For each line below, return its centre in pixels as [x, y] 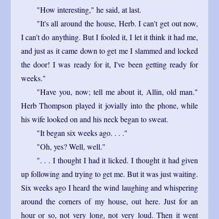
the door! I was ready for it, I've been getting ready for [109, 64]
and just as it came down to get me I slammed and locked [109, 50]
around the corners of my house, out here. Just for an [109, 201]
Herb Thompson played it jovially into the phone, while [109, 105]
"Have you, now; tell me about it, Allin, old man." [117, 91]
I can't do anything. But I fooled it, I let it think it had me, [109, 37]
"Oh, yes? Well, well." [71, 146]
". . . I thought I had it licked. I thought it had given [117, 160]
